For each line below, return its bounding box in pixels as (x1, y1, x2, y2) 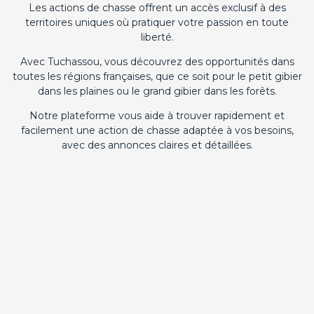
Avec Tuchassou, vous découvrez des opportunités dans (20, 55, 294, 69)
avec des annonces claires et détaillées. (61, 139, 253, 152)
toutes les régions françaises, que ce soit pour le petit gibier (12, 70, 302, 83)
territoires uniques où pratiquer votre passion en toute (25, 16, 289, 29)
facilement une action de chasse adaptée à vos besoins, (20, 124, 294, 137)
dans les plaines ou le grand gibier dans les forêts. (37, 85, 277, 98)
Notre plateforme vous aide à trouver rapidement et (29, 109, 285, 123)
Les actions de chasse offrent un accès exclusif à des (28, 1, 286, 15)
